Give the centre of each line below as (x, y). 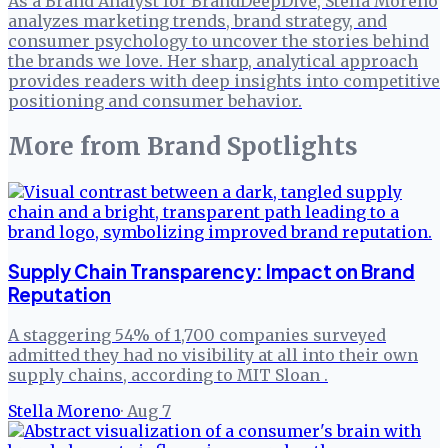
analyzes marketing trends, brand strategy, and (197, 20)
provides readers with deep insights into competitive (224, 80)
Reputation (59, 295)
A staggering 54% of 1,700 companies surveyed (197, 335)
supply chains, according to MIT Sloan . (168, 375)
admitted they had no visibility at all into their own (213, 355)
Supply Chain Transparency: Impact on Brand (211, 272)
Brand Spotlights (252, 146)
